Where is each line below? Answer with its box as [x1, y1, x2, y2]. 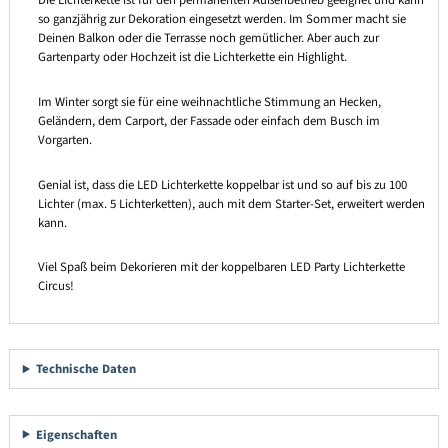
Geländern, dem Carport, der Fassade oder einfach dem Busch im [37, 111, 380, 130]
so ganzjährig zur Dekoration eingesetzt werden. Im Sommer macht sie [37, 10, 406, 29]
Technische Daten [36, 360, 137, 379]
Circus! [37, 277, 74, 296]
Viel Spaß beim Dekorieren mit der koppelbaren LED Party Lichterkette [37, 258, 405, 277]
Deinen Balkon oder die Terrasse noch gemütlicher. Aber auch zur [37, 29, 379, 48]
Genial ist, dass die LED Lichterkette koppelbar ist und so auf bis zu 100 [37, 175, 407, 194]
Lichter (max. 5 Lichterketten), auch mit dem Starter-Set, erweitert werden [37, 194, 425, 213]
